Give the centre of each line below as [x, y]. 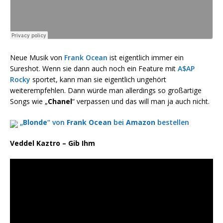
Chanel [60, 102]
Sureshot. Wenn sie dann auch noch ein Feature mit [94, 69]
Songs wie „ [29, 102]
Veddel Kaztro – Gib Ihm [53, 143]
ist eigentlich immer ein [146, 58]
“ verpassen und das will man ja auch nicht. [141, 102]
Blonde [35, 122]
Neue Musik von [37, 58]
